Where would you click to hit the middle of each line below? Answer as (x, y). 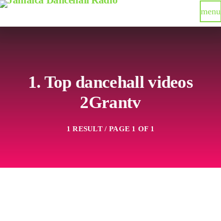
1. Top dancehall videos (110, 82)
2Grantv (110, 102)
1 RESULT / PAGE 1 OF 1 (110, 129)
